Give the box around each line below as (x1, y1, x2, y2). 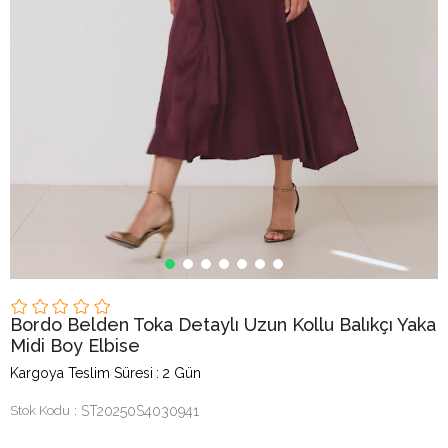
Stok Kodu (10, 403, 70, 418)
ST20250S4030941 (81, 403, 199, 419)
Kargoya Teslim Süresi (10, 365, 153, 381)
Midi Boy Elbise (10, 335, 140, 356)
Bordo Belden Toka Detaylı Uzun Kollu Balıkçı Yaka (10, 314, 436, 335)
